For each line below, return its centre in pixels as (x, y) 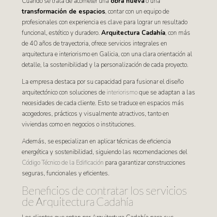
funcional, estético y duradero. (61, 33)
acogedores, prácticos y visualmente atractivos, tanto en (95, 114)
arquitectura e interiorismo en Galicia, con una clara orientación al (107, 54)
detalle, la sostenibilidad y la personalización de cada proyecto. (105, 65)
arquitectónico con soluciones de (64, 93)
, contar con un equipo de (137, 12)
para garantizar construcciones (144, 163)
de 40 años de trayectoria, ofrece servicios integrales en (94, 44)
